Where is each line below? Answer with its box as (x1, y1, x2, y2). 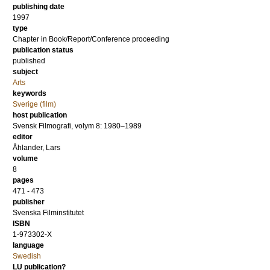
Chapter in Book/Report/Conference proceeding (13, 35, 169, 43)
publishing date (13, 2, 64, 11)
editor (13, 133, 33, 141)
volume (13, 154, 38, 163)
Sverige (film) (13, 100, 56, 108)
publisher (13, 198, 45, 206)
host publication (13, 111, 67, 119)
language (13, 241, 44, 250)
